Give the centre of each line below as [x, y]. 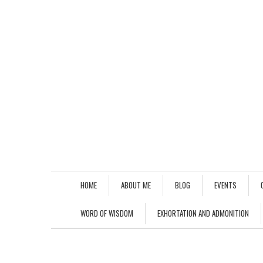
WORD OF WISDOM [107, 213]
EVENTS [225, 185]
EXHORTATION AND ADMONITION [203, 213]
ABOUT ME [136, 185]
